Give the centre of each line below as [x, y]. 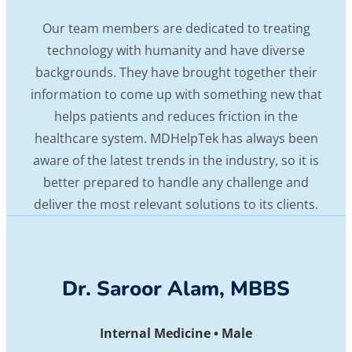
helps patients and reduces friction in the [176, 116]
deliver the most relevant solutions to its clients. [176, 204]
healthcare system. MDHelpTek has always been [176, 138]
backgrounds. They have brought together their [176, 72]
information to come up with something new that [176, 94]
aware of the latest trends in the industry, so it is [176, 160]
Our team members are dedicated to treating [176, 28]
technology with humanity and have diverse [176, 50]
